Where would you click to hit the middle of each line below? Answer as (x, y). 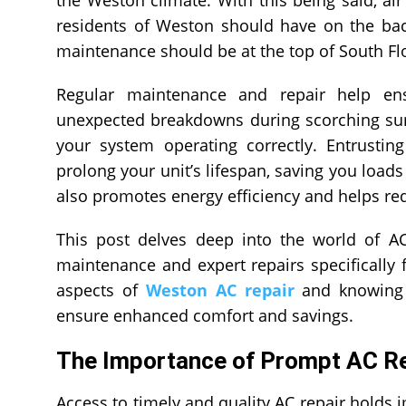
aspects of (101, 290)
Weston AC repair (220, 290)
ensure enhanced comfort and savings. (205, 315)
